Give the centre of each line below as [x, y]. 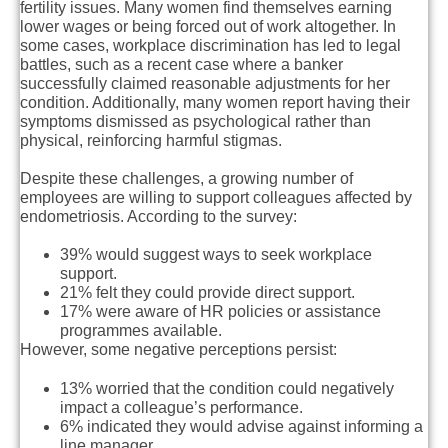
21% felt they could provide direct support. [207, 293]
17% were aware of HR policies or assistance [220, 312]
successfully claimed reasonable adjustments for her [205, 84]
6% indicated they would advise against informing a [241, 426]
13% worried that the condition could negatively [227, 388]
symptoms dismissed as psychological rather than [195, 122]
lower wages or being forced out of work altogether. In [208, 27]
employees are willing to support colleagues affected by [216, 198]
